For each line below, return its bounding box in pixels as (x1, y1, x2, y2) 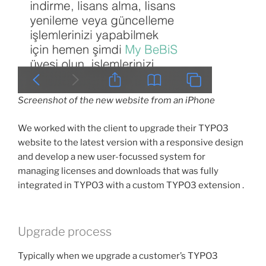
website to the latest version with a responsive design (18, 137, 243, 148)
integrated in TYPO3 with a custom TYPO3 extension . (18, 179, 244, 191)
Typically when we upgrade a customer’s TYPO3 (18, 251, 218, 262)
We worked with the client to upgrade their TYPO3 (18, 122, 229, 134)
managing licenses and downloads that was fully (18, 165, 218, 176)
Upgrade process (18, 224, 112, 239)
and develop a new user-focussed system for (18, 151, 205, 162)
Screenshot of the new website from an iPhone (18, 95, 215, 106)
